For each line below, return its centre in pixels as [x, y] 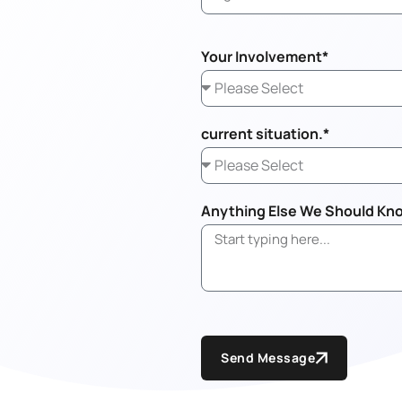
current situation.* [265, 133]
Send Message [268, 357]
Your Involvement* [265, 56]
